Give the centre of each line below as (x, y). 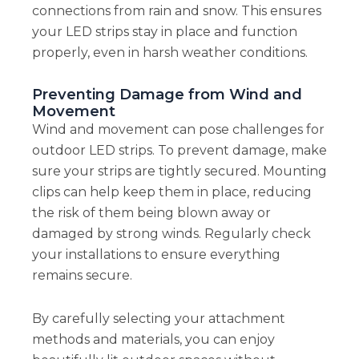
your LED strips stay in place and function (164, 31)
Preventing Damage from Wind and (167, 94)
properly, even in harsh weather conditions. (169, 52)
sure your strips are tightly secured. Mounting (179, 171)
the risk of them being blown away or (151, 212)
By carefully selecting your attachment (158, 318)
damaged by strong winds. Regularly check (171, 233)
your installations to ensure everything (156, 254)
